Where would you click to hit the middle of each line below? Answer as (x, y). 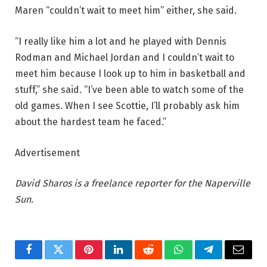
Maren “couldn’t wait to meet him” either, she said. (126, 11)
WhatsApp (200, 258)
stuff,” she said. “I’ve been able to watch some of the (129, 89)
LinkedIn (137, 258)
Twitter (73, 258)
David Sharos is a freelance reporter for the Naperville (133, 184)
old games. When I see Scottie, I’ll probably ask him (127, 105)
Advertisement (47, 153)
